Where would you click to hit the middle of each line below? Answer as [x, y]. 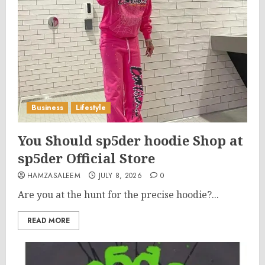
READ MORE [49, 221]
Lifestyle [91, 108]
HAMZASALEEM [54, 176]
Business [47, 108]
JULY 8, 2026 [120, 176]
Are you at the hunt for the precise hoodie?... [118, 195]
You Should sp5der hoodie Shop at [130, 140]
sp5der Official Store [86, 158]
